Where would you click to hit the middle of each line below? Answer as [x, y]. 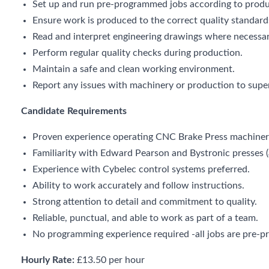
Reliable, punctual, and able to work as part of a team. [146, 218]
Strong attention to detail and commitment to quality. [145, 202]
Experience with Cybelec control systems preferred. [141, 169]
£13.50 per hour [111, 260]
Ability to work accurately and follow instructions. [139, 186]
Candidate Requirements [74, 111]
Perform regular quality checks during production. [138, 53]
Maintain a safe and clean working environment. [134, 69]
